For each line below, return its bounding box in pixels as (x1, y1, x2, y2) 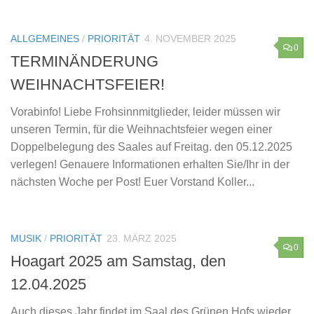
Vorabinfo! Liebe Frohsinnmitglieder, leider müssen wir (11, 105, 280, 118)
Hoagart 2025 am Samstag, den (11, 252, 226, 270)
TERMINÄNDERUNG (11, 52, 158, 70)
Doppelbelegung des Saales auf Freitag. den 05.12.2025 (11, 140, 292, 153)
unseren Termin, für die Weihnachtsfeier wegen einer (11, 123, 272, 135)
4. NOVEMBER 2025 (144, 32, 236, 44)
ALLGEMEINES (11, 32, 79, 44)
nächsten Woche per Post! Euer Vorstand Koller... (11, 175, 254, 188)
